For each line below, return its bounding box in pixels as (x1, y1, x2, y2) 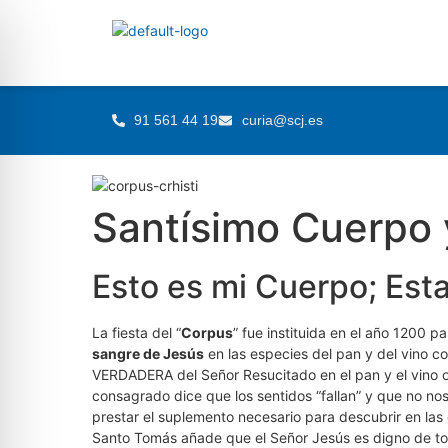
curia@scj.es (241, 112, 323, 128)
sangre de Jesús (92, 345, 204, 362)
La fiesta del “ (92, 324, 181, 341)
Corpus (181, 324, 233, 341)
